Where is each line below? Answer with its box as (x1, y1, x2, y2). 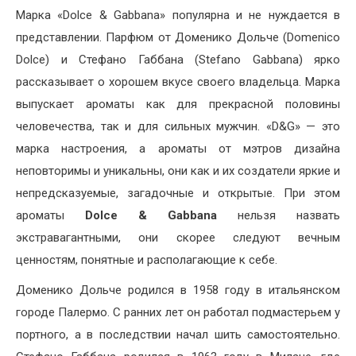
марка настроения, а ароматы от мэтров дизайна (16, 141, 340, 157)
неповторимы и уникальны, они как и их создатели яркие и (16, 164, 340, 179)
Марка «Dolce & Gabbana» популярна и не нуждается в (16, 8, 340, 23)
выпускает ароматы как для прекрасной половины (16, 97, 340, 112)
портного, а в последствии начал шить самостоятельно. (16, 327, 340, 342)
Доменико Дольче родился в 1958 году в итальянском (16, 283, 340, 298)
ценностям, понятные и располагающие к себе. (16, 253, 277, 268)
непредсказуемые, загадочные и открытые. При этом (16, 186, 340, 201)
